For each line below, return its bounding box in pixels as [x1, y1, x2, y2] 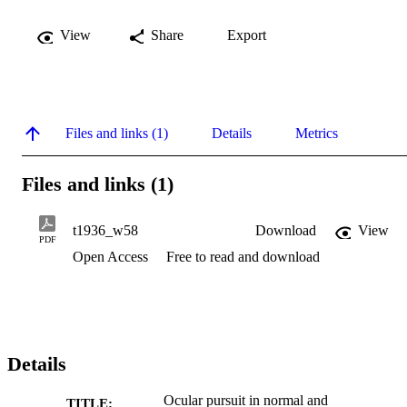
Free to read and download [166, 249, 320, 265]
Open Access [73, 249, 152, 265]
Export [227, 26, 266, 43]
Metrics [295, 124, 338, 141]
